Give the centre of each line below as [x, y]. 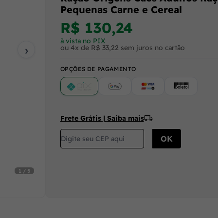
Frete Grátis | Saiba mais [102, 118]
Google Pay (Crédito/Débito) [158, 88]
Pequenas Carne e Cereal [121, 9]
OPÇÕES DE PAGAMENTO [98, 69]
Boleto [190, 88]
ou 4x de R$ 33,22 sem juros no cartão [122, 47]
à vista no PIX [83, 41]
